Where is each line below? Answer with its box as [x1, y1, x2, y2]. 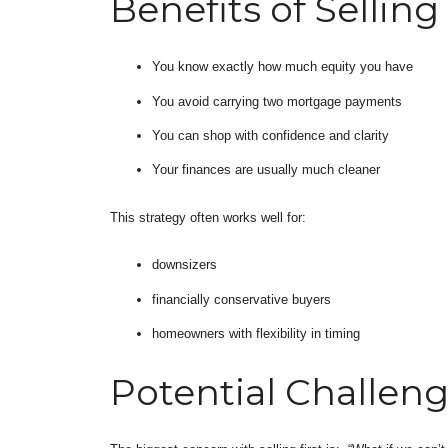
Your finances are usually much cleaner [151, 162, 380, 178]
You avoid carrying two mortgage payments [151, 93, 402, 109]
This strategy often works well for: [110, 209, 306, 225]
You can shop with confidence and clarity [151, 127, 389, 143]
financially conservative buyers [151, 291, 331, 307]
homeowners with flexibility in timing [151, 326, 360, 342]
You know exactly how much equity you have [151, 59, 413, 75]
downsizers [151, 257, 217, 273]
